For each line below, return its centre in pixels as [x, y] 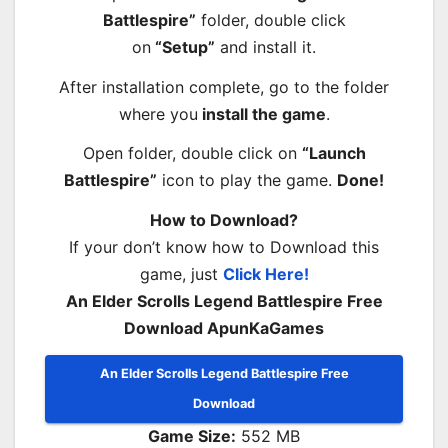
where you [158, 113]
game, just [181, 274]
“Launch [333, 153]
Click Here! [265, 274]
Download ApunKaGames [224, 328]
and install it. [265, 46]
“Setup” [183, 46]
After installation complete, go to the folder [224, 86]
